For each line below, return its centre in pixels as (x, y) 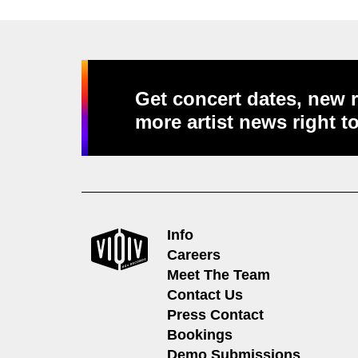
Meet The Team (219, 275)
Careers (194, 255)
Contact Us (205, 295)
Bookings (200, 335)
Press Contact (215, 315)
